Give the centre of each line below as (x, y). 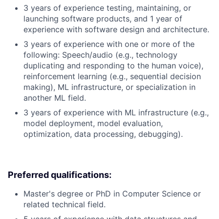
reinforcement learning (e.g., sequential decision (112, 77)
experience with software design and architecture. (116, 30)
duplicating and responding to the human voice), (113, 66)
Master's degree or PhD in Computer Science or (112, 194)
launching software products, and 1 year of (103, 19)
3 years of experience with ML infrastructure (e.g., (116, 113)
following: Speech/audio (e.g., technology (100, 55)
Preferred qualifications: (60, 175)
